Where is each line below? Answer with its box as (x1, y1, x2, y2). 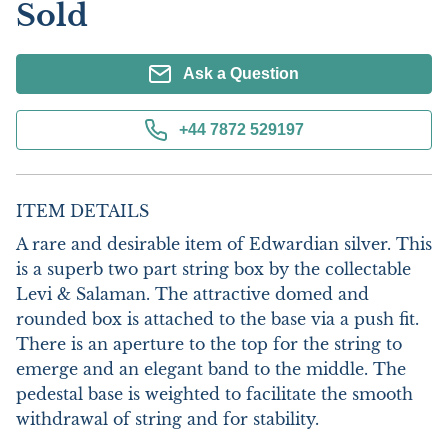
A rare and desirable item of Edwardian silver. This (16, 234, 432, 254)
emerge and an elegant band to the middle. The (16, 359, 406, 379)
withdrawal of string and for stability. (16, 409, 324, 429)
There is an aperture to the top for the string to (16, 334, 402, 354)
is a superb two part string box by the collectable (16, 259, 411, 279)
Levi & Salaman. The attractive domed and (16, 284, 369, 304)
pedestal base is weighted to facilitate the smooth (16, 384, 413, 404)
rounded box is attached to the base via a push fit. (16, 309, 419, 329)
